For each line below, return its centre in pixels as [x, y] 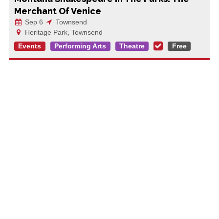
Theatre [132, 46]
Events [30, 46]
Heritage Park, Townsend [63, 32]
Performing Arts [80, 46]
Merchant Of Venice [57, 11]
